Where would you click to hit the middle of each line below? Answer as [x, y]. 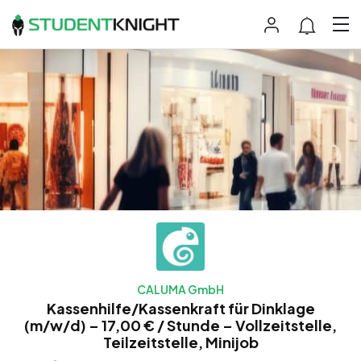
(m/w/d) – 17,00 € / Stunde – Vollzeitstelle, [180, 325]
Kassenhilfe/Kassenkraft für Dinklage [180, 308]
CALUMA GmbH [180, 289]
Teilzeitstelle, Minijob [180, 342]
